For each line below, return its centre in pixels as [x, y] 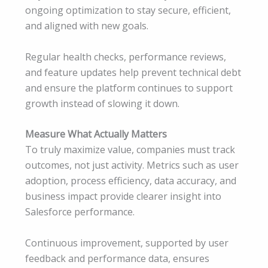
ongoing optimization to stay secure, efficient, [128, 10]
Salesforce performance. [80, 212]
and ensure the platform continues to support [129, 88]
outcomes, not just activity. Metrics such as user [132, 165]
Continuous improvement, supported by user [127, 243]
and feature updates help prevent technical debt [133, 72]
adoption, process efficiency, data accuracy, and [131, 181]
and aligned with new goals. [87, 26]
